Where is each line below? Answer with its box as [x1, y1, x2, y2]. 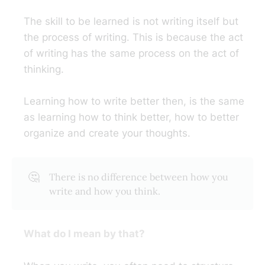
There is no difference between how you [49, 170, 228, 183]
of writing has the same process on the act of [24, 47, 239, 60]
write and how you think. [49, 185, 160, 197]
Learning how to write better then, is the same [24, 95, 244, 108]
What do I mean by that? [24, 228, 145, 240]
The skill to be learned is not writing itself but [24, 15, 238, 28]
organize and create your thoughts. [24, 127, 190, 140]
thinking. [24, 63, 64, 76]
